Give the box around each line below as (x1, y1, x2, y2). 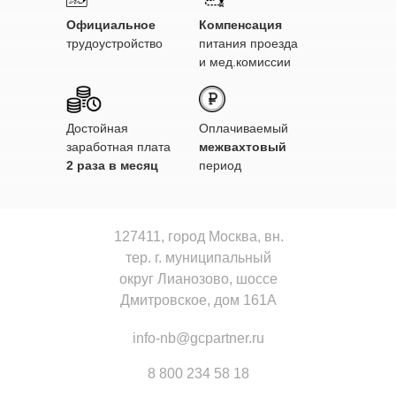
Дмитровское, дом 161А (120, 293, 277, 308)
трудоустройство (66, 36, 163, 50)
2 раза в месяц (66, 158, 158, 172)
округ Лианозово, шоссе (119, 271, 278, 286)
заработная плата (66, 140, 171, 154)
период (199, 158, 241, 172)
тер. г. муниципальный (126, 250, 271, 265)
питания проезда (199, 36, 298, 50)
